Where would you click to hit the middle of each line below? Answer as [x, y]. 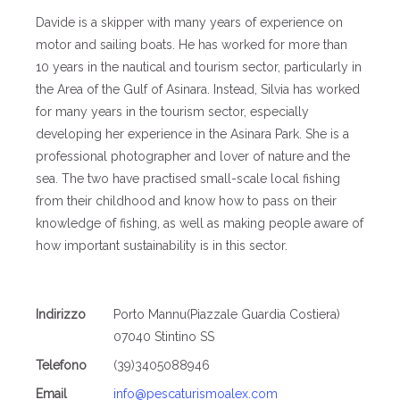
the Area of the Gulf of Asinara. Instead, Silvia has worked [198, 90]
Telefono [62, 366]
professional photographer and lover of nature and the [193, 157]
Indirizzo [61, 315]
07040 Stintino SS [164, 337]
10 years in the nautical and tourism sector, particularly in [199, 67]
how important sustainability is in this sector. [162, 246]
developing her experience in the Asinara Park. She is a [193, 134]
